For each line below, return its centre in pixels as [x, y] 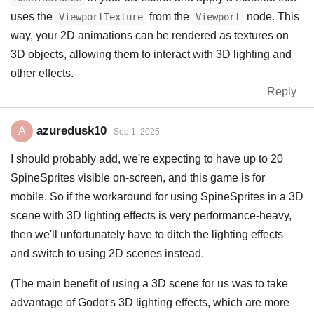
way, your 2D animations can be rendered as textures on [150, 36]
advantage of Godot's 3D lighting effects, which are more [150, 303]
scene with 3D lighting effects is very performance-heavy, [151, 216]
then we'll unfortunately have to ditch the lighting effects [147, 235]
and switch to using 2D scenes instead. [107, 254]
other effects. [42, 74]
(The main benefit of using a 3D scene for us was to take [149, 284]
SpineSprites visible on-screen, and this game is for [138, 178]
